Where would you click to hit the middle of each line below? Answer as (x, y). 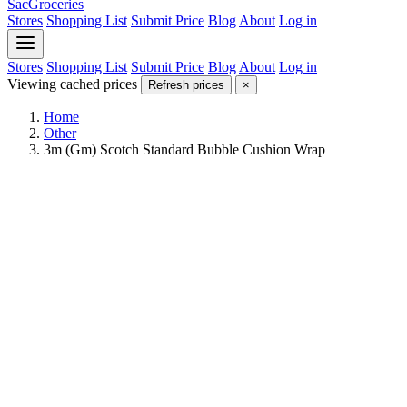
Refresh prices (186, 85)
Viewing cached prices (72, 84)
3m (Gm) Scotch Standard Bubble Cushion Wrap (184, 149)
